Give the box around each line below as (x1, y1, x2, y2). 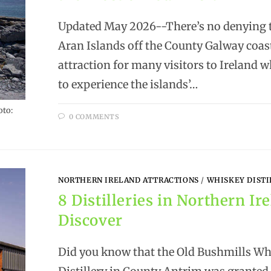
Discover (58, 211, 123, 230)
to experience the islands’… (58, 77, 198, 91)
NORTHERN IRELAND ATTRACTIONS (58, 175, 199, 185)
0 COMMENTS (68, 112, 120, 121)
